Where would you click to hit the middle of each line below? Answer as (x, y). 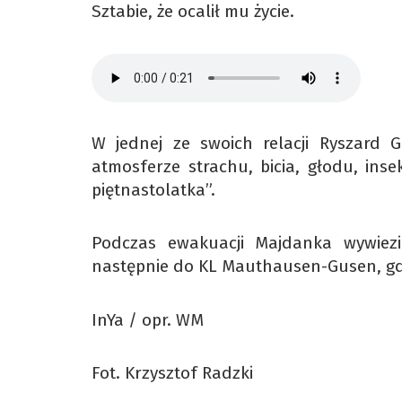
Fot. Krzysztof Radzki (172, 372)
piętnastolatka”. (153, 189)
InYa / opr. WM (148, 319)
